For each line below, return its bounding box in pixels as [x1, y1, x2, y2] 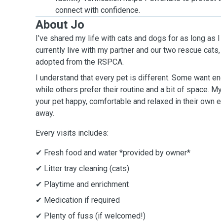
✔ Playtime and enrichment [36, 180, 129, 189]
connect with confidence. [55, 5, 140, 15]
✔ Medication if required [36, 195, 120, 205]
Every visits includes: [36, 128, 109, 138]
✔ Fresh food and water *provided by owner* [36, 148, 190, 157]
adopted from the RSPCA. [36, 57, 124, 67]
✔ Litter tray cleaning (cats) [36, 164, 129, 173]
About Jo [36, 18, 84, 32]
